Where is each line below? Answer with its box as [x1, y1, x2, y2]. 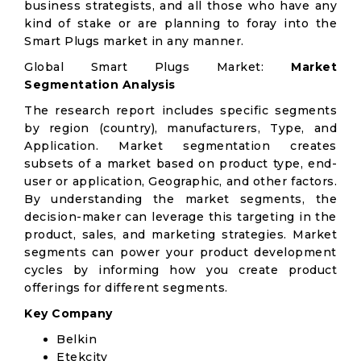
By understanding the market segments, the [24, 192, 337, 206]
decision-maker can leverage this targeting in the [24, 210, 337, 224]
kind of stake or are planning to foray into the [24, 16, 337, 31]
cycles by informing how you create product [24, 263, 337, 277]
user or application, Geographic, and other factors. [24, 174, 337, 189]
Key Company [24, 306, 113, 321]
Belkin [56, 332, 97, 346]
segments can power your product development [24, 245, 337, 259]
